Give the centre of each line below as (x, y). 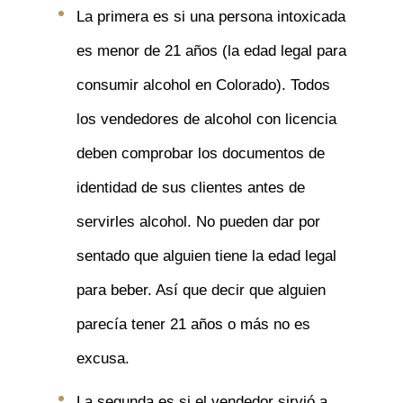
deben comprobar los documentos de (200, 153)
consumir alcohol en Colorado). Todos (203, 85)
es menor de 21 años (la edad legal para (211, 51)
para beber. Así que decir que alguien (201, 290)
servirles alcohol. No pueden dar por (198, 222)
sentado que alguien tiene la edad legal (206, 256)
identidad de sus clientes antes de (190, 188)
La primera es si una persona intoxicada (210, 17)
